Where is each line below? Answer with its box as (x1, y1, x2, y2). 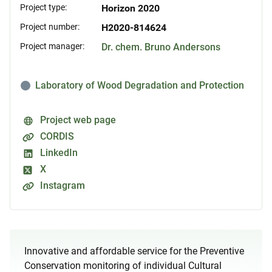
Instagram (40, 180, 85, 192)
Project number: (20, 22, 80, 32)
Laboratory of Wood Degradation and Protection (35, 80, 244, 92)
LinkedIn (40, 147, 78, 159)
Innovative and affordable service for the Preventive (24, 245, 244, 257)
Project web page (40, 114, 116, 126)
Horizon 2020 (101, 2, 160, 15)
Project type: (20, 2, 67, 13)
